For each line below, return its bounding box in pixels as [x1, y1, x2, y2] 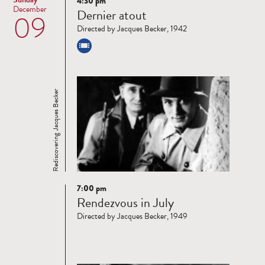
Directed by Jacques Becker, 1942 [77, 22, 187, 35]
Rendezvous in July [77, 193, 174, 213]
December [13, 3, 47, 16]
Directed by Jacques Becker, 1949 [77, 210, 188, 223]
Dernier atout [77, 5, 147, 25]
